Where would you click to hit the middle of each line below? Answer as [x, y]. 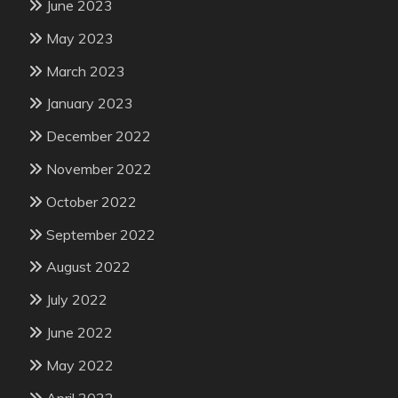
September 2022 [101, 234]
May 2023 [80, 38]
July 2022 [77, 300]
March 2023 [86, 71]
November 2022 [99, 169]
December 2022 [99, 136]
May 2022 [80, 365]
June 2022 [80, 333]
